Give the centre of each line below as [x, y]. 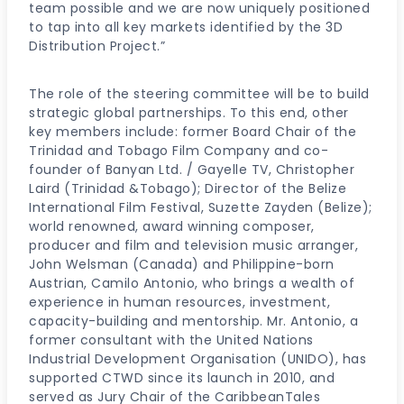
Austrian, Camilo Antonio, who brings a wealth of [192, 283]
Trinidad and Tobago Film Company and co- [179, 151]
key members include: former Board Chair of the [193, 132]
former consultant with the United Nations [171, 340]
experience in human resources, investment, [179, 302]
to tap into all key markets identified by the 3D [186, 27]
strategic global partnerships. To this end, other [189, 113]
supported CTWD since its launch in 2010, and [182, 378]
